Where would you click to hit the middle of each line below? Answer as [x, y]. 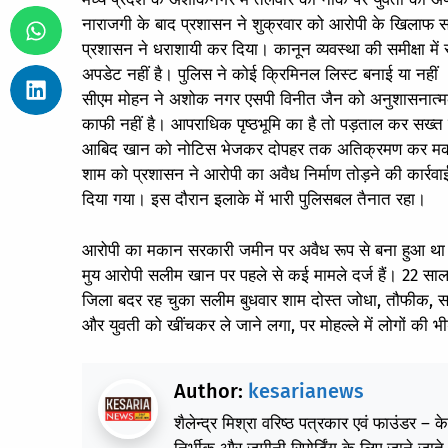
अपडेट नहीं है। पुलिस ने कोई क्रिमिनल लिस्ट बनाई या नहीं [259, 75]
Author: [210, 391]
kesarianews [305, 391]
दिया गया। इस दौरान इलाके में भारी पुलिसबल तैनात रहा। [253, 200]
